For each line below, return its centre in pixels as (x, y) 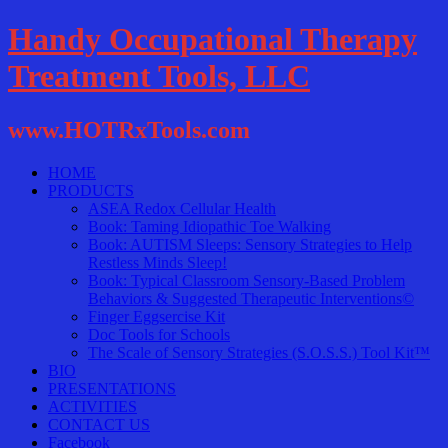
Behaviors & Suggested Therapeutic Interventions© (251, 298)
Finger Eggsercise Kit (156, 316)
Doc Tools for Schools (159, 334)
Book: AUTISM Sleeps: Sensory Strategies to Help (250, 244)
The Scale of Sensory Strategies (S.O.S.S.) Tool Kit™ (259, 352)
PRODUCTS (91, 190)
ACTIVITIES (92, 406)
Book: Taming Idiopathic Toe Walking (209, 226)
